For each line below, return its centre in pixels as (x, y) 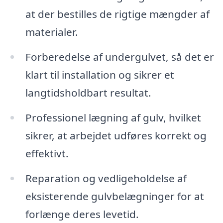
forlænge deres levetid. (82, 214)
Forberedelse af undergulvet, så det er (119, 56)
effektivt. (47, 153)
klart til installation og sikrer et (100, 74)
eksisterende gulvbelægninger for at (114, 196)
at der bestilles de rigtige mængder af (117, 14)
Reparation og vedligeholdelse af (106, 178)
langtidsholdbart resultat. (88, 92)
